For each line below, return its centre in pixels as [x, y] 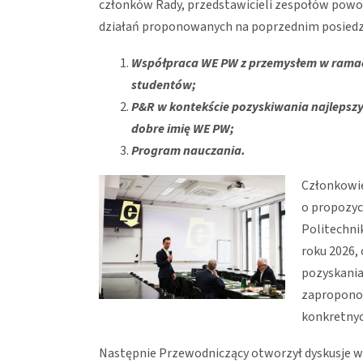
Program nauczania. [190, 150]
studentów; [165, 85]
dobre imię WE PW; [184, 128]
